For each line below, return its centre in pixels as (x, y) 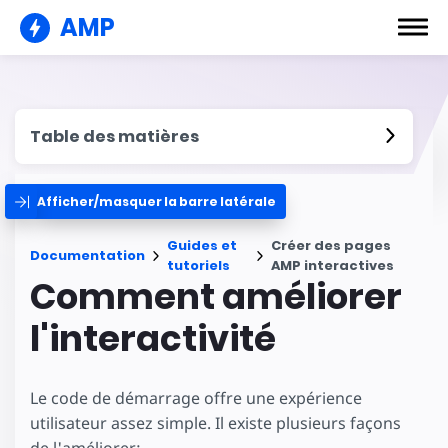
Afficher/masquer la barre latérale (156, 201)
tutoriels (198, 265)
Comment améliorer (216, 296)
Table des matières (114, 136)
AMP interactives (332, 265)
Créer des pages (330, 245)
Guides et (202, 245)
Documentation (87, 255)
